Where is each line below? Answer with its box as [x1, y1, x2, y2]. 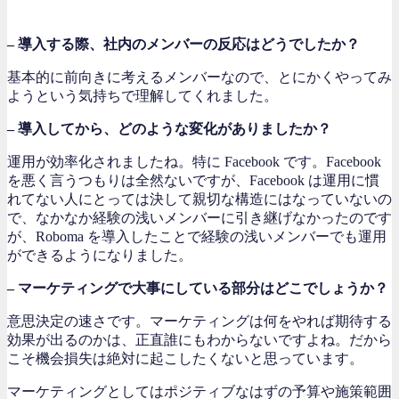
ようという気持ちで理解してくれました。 [7, 87, 278, 103]
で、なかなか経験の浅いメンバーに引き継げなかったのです [7, 209, 392, 225]
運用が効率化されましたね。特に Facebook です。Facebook [7, 153, 381, 169]
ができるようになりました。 [7, 247, 192, 263]
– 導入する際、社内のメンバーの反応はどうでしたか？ [7, 36, 360, 52]
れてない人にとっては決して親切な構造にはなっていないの [7, 191, 392, 207]
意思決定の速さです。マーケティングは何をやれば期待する [7, 313, 392, 329]
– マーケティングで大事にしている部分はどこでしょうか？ [7, 280, 388, 296]
